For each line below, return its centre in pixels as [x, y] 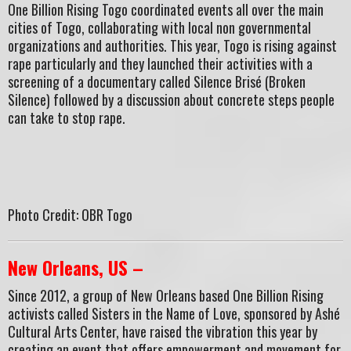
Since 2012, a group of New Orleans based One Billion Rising [166, 296]
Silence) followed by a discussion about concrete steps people [171, 100]
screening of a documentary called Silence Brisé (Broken [157, 82]
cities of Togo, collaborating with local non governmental [159, 28]
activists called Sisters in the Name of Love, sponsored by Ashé [174, 314]
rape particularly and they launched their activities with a [160, 64]
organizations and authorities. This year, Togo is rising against [172, 46]
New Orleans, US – [76, 267]
